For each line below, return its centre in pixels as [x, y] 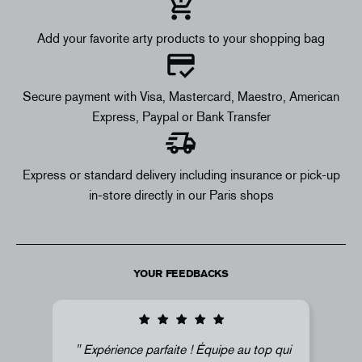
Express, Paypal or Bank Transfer [181, 116]
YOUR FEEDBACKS [181, 273]
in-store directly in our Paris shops [181, 195]
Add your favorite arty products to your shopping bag [181, 38]
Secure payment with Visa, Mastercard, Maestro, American [181, 96]
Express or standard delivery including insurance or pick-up [181, 175]
